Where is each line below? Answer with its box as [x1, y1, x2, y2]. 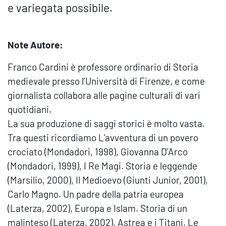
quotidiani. [8, 103, 51, 116]
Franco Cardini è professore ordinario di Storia [8, 61, 198, 73]
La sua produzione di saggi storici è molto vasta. [8, 118, 205, 130]
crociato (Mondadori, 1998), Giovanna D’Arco [8, 146, 188, 158]
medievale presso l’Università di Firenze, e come [8, 75, 205, 87]
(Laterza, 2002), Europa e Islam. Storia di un [8, 202, 187, 214]
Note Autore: [8, 39, 63, 51]
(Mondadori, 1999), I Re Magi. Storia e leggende [8, 160, 197, 172]
